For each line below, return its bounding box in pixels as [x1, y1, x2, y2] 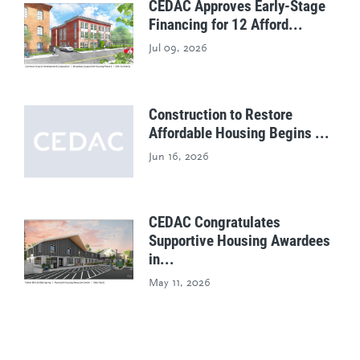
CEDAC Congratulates [149, 213, 281, 232]
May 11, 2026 [149, 278, 211, 290]
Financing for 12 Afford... [149, 15, 304, 34]
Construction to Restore [149, 104, 293, 124]
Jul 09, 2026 [149, 43, 208, 55]
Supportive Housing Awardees [149, 231, 331, 251]
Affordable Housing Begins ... [149, 123, 330, 142]
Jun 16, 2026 [149, 151, 210, 163]
